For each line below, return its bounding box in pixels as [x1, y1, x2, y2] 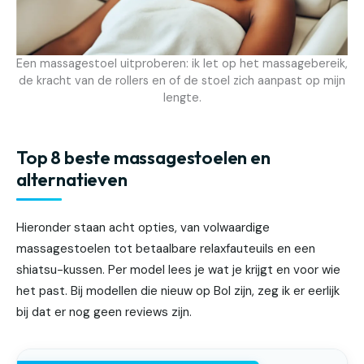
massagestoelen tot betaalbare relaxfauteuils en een [16, 240, 315, 258]
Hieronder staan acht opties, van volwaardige [16, 219, 270, 236]
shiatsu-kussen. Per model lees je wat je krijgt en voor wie [16, 262, 340, 279]
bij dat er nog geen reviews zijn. [16, 304, 192, 321]
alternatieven [16, 167, 128, 192]
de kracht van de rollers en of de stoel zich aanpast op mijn [19, 72, 345, 89]
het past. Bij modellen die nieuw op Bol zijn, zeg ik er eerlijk [16, 283, 340, 300]
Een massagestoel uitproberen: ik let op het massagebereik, [16, 55, 348, 71]
